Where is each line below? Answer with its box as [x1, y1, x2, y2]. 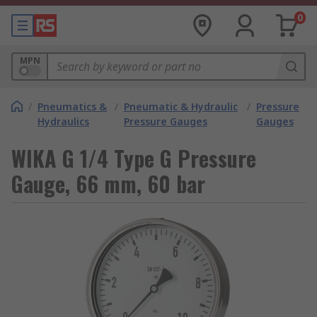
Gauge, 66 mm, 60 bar [11, 168, 205, 200]
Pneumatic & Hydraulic [123, 100, 238, 113]
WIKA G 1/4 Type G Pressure [11, 142, 256, 174]
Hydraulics [38, 115, 89, 128]
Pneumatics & [38, 100, 107, 113]
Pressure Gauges [123, 115, 207, 128]
